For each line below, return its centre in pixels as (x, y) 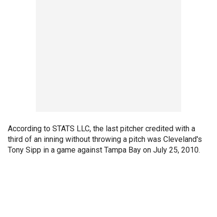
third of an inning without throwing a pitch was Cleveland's (105, 139)
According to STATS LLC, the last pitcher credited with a (101, 129)
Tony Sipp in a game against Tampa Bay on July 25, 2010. (104, 150)
